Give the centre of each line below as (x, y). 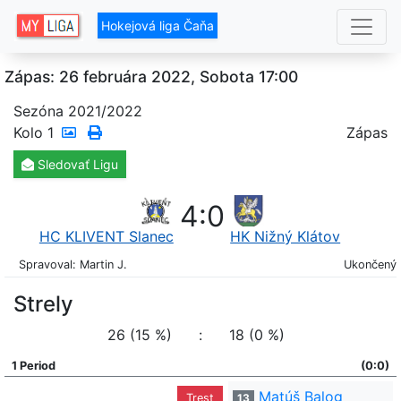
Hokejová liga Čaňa (158, 26)
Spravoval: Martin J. (73, 264)
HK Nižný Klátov (286, 236)
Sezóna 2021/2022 (78, 111)
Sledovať (64, 164)
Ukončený (370, 264)
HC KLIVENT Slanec (106, 236)
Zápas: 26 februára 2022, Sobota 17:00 (151, 77)
